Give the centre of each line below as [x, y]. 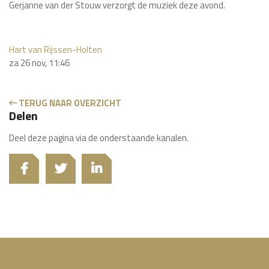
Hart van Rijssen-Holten [56, 49]
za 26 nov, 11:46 [39, 62]
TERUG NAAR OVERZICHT [69, 103]
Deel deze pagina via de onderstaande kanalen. [99, 138]
